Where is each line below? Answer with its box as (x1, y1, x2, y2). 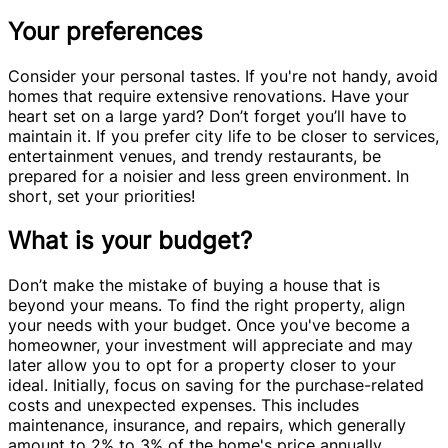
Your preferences (8, 16, 203, 46)
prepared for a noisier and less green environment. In (8, 165, 409, 186)
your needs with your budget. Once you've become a (8, 314, 410, 335)
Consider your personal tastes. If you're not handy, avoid (8, 65, 438, 86)
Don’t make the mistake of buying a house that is (8, 274, 380, 295)
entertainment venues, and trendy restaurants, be (8, 145, 381, 166)
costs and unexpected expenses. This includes (8, 394, 359, 415)
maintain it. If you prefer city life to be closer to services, (8, 125, 439, 146)
